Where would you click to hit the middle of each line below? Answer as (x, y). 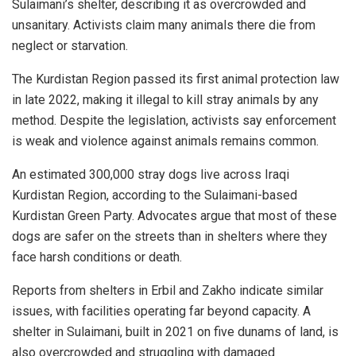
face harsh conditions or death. (97, 257)
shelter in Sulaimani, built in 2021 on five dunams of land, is (175, 331)
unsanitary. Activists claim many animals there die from (164, 25)
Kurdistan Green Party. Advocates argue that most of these (174, 215)
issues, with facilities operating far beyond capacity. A (161, 311)
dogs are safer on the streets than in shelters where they (170, 236)
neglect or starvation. (70, 45)
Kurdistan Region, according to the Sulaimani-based (155, 195)
